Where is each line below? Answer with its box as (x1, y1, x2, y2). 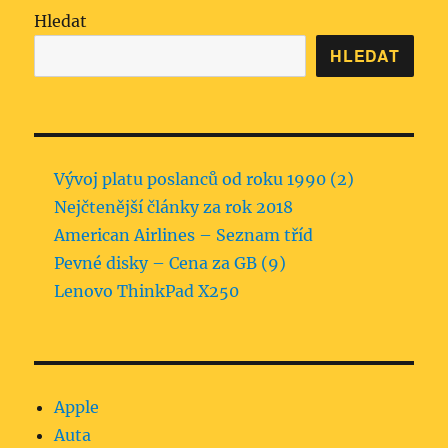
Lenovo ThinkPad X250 (54, 280, 240, 301)
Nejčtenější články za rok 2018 (54, 196, 294, 217)
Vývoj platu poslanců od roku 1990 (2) (54, 168, 355, 189)
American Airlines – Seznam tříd (54, 224, 314, 245)
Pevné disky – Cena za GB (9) (54, 252, 287, 273)
